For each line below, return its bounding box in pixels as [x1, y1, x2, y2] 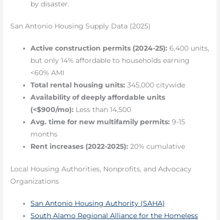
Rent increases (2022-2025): [30, 142, 129, 151]
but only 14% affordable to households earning [30, 56, 190, 65]
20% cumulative [128, 142, 186, 151]
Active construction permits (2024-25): [30, 44, 168, 53]
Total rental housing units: [30, 81, 126, 89]
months [30, 130, 58, 138]
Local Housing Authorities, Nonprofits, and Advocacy [10, 165, 192, 173]
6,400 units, [167, 44, 210, 53]
